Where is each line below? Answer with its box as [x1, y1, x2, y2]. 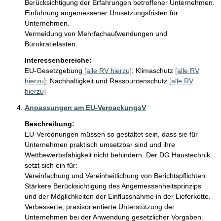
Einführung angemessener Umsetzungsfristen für [25, 9, 180, 17]
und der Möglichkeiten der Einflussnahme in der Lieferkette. [25, 192, 211, 200]
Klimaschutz [136, 67, 173, 74]
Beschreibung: [25, 120, 74, 128]
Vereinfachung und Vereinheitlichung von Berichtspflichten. [25, 172, 209, 180]
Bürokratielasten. [25, 40, 77, 48]
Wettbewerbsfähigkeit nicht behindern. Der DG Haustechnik [25, 151, 212, 159]
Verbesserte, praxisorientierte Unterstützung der [25, 203, 177, 211]
